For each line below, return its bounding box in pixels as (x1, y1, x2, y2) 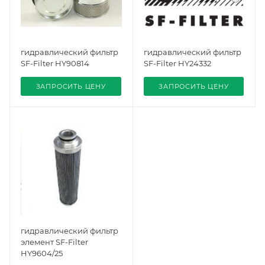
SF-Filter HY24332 (143, 58, 211, 68)
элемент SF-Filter (21, 237, 88, 247)
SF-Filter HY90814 (21, 58, 89, 68)
